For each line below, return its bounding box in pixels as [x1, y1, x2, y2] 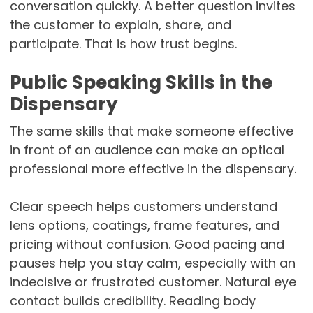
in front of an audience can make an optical [9, 141, 284, 159]
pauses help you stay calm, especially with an [9, 254, 296, 272]
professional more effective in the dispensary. [9, 160, 296, 178]
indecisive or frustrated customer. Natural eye [9, 273, 296, 291]
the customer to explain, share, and [9, 16, 231, 34]
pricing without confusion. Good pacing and [9, 235, 284, 254]
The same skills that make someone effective [9, 122, 293, 140]
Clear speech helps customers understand [9, 198, 277, 216]
